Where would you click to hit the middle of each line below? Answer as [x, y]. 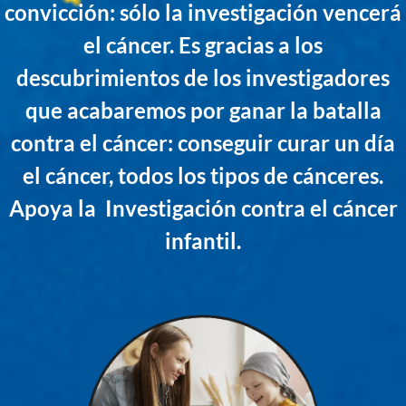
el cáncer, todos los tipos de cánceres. [203, 175]
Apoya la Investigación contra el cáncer [203, 208]
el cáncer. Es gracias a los [203, 44]
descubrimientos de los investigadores [203, 77]
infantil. [203, 240]
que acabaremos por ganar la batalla [203, 110]
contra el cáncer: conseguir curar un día [203, 142]
